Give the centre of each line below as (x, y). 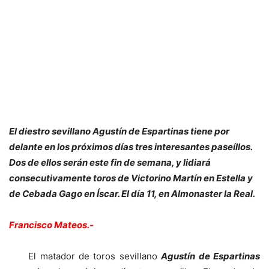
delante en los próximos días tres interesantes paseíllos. (131, 147)
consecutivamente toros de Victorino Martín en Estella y (131, 178)
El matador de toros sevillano (85, 256)
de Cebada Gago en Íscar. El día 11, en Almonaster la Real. (132, 193)
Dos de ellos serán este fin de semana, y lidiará (110, 162)
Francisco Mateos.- (51, 225)
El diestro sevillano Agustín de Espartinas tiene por (119, 131)
